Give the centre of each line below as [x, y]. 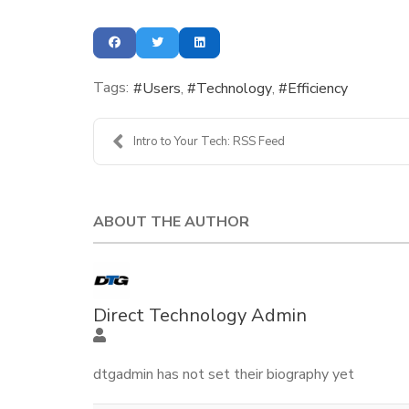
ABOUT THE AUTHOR [171, 221]
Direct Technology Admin [200, 315]
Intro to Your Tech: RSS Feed [209, 141]
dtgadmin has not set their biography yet [224, 374]
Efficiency [318, 88]
